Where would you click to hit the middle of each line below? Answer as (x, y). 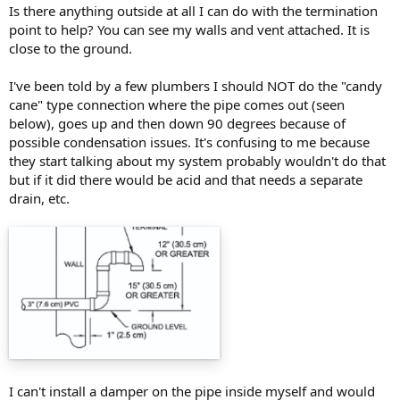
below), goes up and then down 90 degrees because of (177, 123)
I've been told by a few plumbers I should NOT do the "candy (196, 85)
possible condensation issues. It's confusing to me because (189, 142)
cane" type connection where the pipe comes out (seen (177, 104)
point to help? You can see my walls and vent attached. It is (189, 29)
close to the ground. (71, 48)
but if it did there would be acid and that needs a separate (186, 179)
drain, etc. (39, 198)
